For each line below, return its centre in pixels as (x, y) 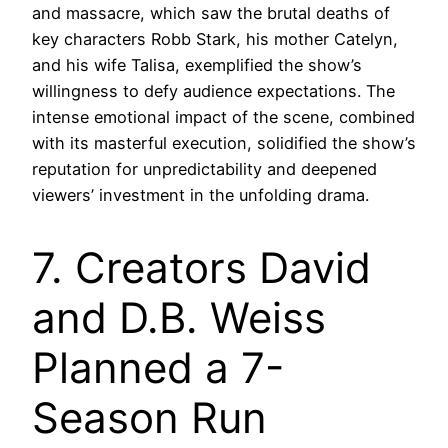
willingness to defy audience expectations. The (213, 91)
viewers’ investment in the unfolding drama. (200, 195)
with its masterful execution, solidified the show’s (224, 143)
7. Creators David (201, 267)
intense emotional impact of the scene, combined (223, 117)
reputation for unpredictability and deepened (204, 169)
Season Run (149, 417)
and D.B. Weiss (179, 317)
